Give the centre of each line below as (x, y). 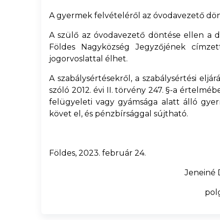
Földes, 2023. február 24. (97, 153)
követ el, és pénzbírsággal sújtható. (119, 114)
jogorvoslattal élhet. (88, 59)
